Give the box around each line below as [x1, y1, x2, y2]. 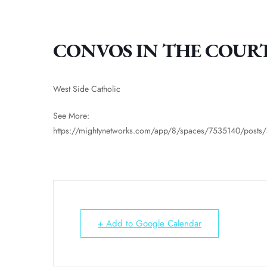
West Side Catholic [53, 83, 120, 95]
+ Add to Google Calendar [98, 217, 201, 231]
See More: [53, 110, 89, 122]
